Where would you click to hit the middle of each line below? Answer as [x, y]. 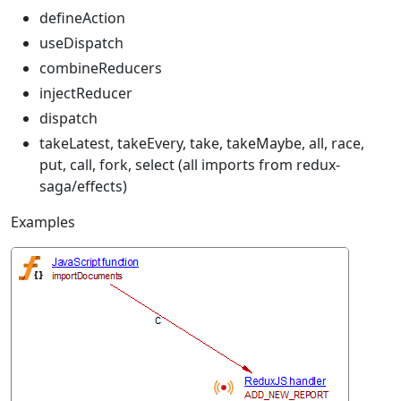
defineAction [82, 17]
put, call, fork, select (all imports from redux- [190, 164]
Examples [43, 222]
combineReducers [101, 68]
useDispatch [81, 43]
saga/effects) [83, 186]
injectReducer [86, 93]
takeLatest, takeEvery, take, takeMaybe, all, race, [202, 143]
